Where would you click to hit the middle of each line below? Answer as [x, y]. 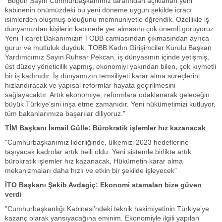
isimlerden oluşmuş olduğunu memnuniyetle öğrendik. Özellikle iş [107, 19]
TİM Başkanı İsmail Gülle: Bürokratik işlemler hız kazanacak [105, 128]
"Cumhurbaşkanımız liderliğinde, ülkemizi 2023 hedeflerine [97, 142]
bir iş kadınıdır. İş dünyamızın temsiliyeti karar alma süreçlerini [102, 76]
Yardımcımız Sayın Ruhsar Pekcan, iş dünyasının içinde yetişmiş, [107, 57]
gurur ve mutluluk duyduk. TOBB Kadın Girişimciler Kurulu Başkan [108, 48]
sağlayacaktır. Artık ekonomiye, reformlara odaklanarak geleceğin [107, 95]
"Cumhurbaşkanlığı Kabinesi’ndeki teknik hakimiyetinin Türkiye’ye [107, 209]
